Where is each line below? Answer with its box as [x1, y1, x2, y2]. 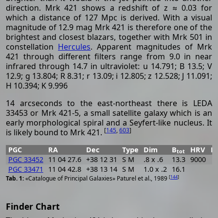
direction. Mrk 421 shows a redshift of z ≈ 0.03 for [6, 2, 212, 13]
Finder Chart [6, 200, 60, 213]
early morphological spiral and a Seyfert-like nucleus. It [6, 117, 212, 128]
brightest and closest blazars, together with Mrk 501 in [6, 31, 212, 42]
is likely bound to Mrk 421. [6, 127, 104, 138]
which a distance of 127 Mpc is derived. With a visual [6, 12, 212, 23]
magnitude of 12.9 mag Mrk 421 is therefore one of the [6, 21, 212, 33]
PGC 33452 [8, 154, 43, 164]
